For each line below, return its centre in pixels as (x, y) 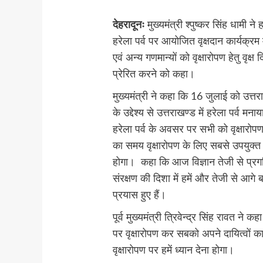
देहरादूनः (129, 26)
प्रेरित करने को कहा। (154, 75)
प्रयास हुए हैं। (140, 196)
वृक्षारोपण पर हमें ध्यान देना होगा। (174, 251)
